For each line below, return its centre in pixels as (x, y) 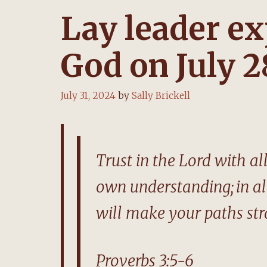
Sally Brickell (161, 95)
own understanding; (165, 187)
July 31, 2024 (88, 95)
